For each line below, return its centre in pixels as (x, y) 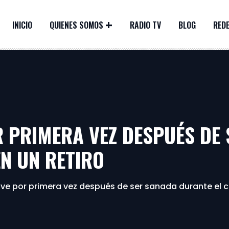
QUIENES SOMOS (76, 25)
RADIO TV (145, 25)
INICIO (22, 25)
